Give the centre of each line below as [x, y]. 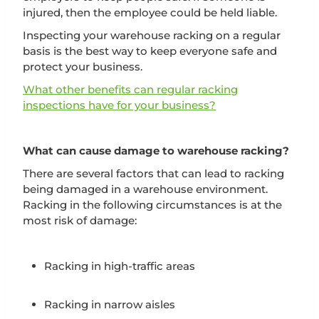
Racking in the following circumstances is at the [152, 204]
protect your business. [83, 66]
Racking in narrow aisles [110, 304]
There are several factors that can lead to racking [153, 173]
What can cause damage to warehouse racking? [156, 150]
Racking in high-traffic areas [120, 266]
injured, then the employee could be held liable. [150, 12]
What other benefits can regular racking [130, 89]
